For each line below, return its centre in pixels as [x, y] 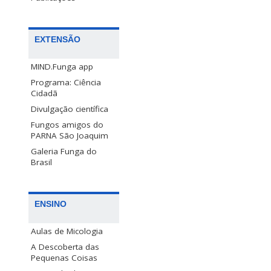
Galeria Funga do [64, 152]
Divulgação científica [70, 109]
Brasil [41, 162]
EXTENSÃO [57, 40]
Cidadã [44, 93]
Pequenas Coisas [64, 258]
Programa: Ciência [66, 83]
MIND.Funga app [62, 67]
